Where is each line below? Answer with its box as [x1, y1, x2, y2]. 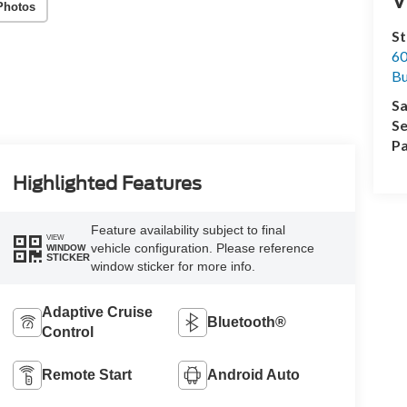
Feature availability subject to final [90, 222, 285, 237]
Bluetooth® [207, 313, 287, 330]
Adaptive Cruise [41, 303, 153, 320]
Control [41, 323, 94, 340]
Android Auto [207, 366, 301, 382]
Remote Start [41, 366, 132, 382]
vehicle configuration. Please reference [90, 240, 314, 255]
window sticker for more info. [90, 258, 255, 273]
